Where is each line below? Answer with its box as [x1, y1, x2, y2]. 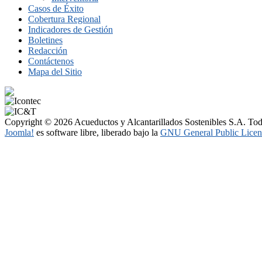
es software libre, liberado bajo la [34, 127, 160, 137]
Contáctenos [28, 56, 74, 66]
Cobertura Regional [28, 13, 101, 24]
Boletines [28, 35, 63, 45]
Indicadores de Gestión [28, 24, 113, 35]
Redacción [28, 45, 67, 56]
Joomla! [5, 127, 34, 137]
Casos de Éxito [28, 3, 84, 13]
